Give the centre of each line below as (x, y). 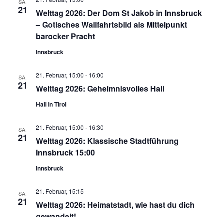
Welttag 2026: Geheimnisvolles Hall (100, 88)
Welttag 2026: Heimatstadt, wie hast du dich (115, 204)
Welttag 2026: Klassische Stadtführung (107, 140)
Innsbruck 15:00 (65, 152)
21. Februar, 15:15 (60, 191)
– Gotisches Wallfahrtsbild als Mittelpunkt (111, 24)
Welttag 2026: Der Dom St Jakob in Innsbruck (119, 13)
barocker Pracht (65, 36)
